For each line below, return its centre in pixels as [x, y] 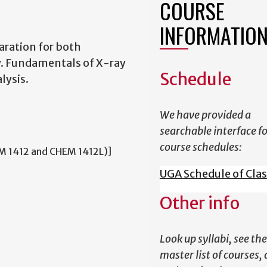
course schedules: [201, 147]
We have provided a [205, 115]
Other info [199, 203]
